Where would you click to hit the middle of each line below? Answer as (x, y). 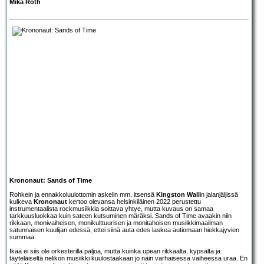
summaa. (23, 237)
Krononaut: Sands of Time (51, 180)
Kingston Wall (178, 194)
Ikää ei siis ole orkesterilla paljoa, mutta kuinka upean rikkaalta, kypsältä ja (115, 251)
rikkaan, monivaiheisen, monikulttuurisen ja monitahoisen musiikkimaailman (116, 222)
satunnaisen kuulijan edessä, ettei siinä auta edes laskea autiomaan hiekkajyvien (124, 230)
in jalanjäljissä (219, 194)
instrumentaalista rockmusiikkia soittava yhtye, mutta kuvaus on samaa (111, 208)
